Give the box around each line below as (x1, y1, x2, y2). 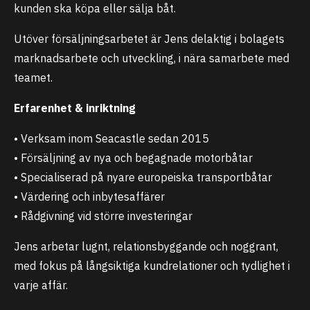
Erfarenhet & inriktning (14, 101, 136, 115)
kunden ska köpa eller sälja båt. (14, 1, 176, 15)
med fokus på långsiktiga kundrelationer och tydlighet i (14, 259, 290, 273)
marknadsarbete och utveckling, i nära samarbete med (14, 51, 289, 65)
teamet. (14, 71, 53, 84)
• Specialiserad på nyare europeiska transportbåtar (14, 170, 272, 184)
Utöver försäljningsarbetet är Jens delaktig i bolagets (14, 32, 284, 46)
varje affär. (14, 278, 68, 292)
